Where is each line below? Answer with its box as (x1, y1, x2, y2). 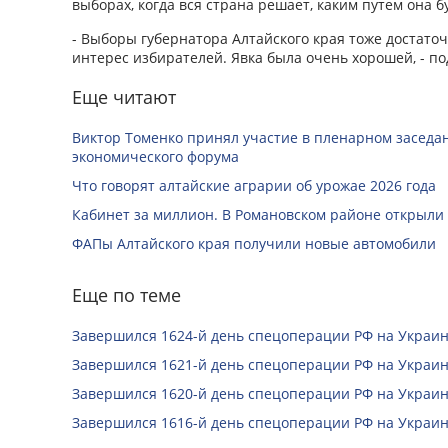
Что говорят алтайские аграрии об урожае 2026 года (72, 176, 436, 195)
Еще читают (72, 85, 176, 109)
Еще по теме (72, 283, 181, 307)
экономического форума (72, 147, 239, 166)
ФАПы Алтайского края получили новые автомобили (72, 234, 436, 253)
